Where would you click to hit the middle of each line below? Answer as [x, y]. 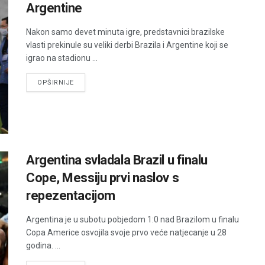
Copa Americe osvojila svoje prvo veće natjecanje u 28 [126, 232]
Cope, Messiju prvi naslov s [103, 177]
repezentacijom [71, 195]
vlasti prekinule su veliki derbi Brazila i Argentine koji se [127, 45]
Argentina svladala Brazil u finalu [117, 160]
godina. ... [43, 245]
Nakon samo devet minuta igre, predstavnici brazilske [125, 32]
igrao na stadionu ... [62, 58]
